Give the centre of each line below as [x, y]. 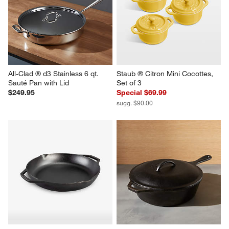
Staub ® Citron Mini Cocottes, [166, 74]
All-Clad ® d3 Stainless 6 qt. [55, 74]
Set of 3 [129, 83]
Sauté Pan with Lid [39, 83]
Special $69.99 [142, 93]
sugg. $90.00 [135, 103]
